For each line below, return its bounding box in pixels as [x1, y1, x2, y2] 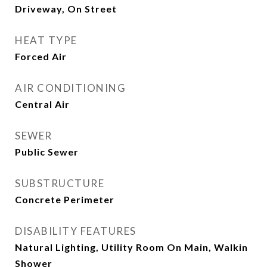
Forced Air [15, 51, 67, 62]
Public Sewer [15, 146, 79, 157]
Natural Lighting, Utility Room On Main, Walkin [15, 241, 248, 253]
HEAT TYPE [15, 34, 77, 46]
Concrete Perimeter [15, 194, 114, 205]
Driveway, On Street [15, 3, 117, 14]
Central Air [15, 98, 70, 110]
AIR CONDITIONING [15, 82, 126, 94]
